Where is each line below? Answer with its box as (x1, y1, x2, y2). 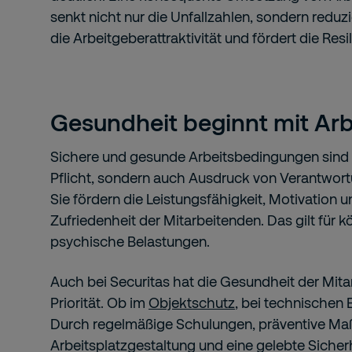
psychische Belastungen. (50, 233, 210, 250)
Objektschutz (148, 294, 235, 311)
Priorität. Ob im (50, 294, 148, 311)
